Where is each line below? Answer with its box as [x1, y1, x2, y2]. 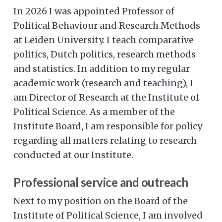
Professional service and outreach [13, 175, 188, 190]
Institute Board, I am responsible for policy [13, 120, 202, 132]
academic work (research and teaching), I [13, 77, 193, 89]
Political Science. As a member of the [13, 106, 175, 118]
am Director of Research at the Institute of [13, 92, 199, 104]
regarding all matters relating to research [13, 135, 197, 147]
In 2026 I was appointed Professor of [13, 5, 174, 17]
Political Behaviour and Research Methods [13, 20, 200, 32]
